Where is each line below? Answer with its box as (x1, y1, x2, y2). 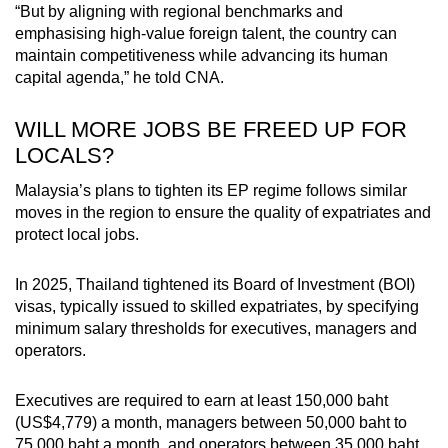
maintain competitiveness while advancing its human (15, 47, 388, 65)
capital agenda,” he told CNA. (15, 69, 224, 87)
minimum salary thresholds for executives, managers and (15, 320, 417, 338)
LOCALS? (15, 143, 114, 169)
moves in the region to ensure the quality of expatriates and (15, 204, 431, 222)
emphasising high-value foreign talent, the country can (15, 25, 397, 43)
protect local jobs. (15, 226, 139, 244)
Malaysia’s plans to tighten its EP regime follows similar (15, 182, 407, 200)
